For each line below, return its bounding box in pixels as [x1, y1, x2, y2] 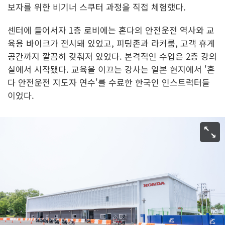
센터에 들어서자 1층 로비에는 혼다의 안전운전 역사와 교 [8, 24, 214, 37]
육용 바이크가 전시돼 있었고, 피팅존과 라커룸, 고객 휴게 [8, 37, 215, 50]
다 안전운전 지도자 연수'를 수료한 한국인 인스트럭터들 [8, 76, 210, 89]
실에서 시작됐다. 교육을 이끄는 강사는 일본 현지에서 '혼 [8, 63, 215, 76]
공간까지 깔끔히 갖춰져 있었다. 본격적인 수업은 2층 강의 [8, 50, 217, 63]
